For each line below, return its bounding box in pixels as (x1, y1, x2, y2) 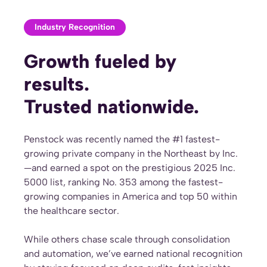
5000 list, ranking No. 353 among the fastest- (24, 176, 223, 188)
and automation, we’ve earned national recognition (24, 248, 243, 259)
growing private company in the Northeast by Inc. (24, 148, 238, 159)
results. (24, 73, 89, 95)
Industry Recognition (35, 22, 115, 32)
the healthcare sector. (24, 205, 119, 216)
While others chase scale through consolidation (24, 234, 230, 245)
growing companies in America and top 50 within (24, 191, 237, 202)
